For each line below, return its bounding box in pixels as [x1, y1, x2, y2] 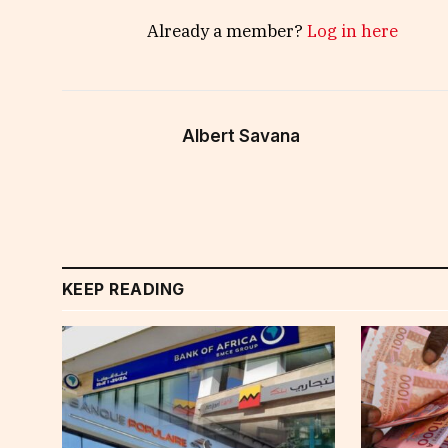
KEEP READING [62, 279, 185, 300]
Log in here [307, 20, 398, 43]
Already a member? [147, 20, 307, 43]
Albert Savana [182, 126, 300, 147]
